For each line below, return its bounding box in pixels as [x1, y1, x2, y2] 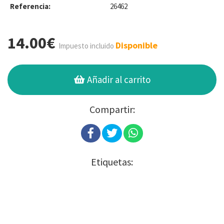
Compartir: [89, 103, 135, 116]
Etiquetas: [91, 155, 133, 168]
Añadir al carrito [85, 73, 151, 86]
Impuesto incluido [58, 41, 114, 51]
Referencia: [10, 1, 50, 11]
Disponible [115, 39, 157, 51]
